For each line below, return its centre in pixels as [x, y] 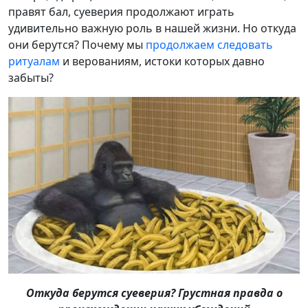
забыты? [31, 78]
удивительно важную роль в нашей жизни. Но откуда [152, 29]
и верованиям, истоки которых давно [162, 62]
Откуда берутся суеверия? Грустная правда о [154, 293]
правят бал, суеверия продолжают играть [121, 12]
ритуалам [34, 62]
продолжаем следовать [209, 45]
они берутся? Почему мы [77, 45]
